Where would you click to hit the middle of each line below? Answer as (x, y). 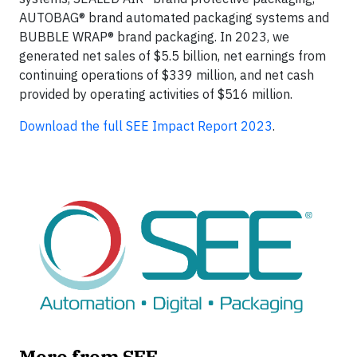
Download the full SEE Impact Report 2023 (146, 126)
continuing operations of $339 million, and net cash (167, 75)
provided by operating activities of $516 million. (156, 94)
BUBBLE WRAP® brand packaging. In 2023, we (154, 36)
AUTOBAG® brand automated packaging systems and (174, 17)
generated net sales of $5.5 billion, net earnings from (173, 55)
